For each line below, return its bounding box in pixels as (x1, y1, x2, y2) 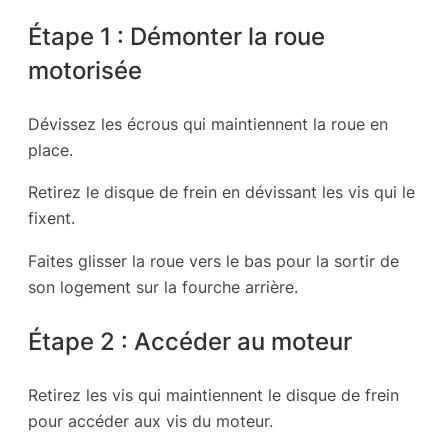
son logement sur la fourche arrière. (28, 276, 298, 297)
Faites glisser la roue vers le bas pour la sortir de (28, 250, 399, 271)
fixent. (28, 208, 75, 229)
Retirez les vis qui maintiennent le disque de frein (28, 385, 399, 406)
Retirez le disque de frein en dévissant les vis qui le (28, 182, 415, 203)
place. (28, 140, 73, 161)
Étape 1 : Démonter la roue (28, 20, 325, 51)
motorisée (28, 54, 142, 85)
